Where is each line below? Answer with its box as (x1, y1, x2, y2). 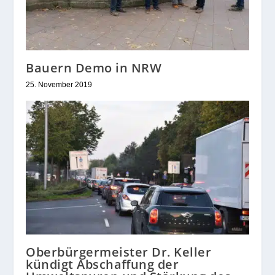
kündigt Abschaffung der (26, 256, 179, 273)
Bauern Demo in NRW (26, 60, 162, 77)
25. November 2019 (26, 80, 93, 90)
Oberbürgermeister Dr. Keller (26, 244, 212, 261)
